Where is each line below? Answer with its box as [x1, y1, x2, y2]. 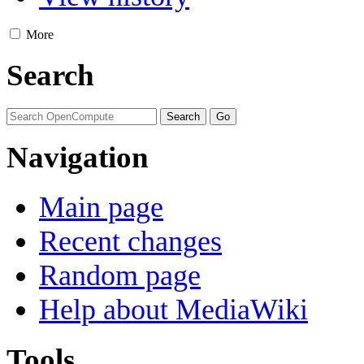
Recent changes [39, 225, 222, 258]
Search [6, 58, 94, 92]
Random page [39, 259, 201, 292]
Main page [39, 191, 163, 224]
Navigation [6, 141, 149, 175]
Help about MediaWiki [39, 293, 308, 327]
